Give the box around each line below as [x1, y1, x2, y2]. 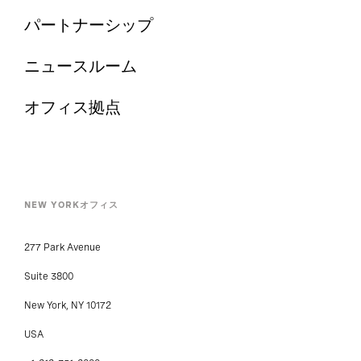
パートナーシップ [24, 15, 153, 35]
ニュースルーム [24, 56, 137, 77]
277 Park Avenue [24, 242, 101, 254]
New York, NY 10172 [24, 300, 111, 312]
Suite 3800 [24, 271, 73, 283]
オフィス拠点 [24, 98, 121, 118]
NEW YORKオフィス [24, 199, 118, 211]
